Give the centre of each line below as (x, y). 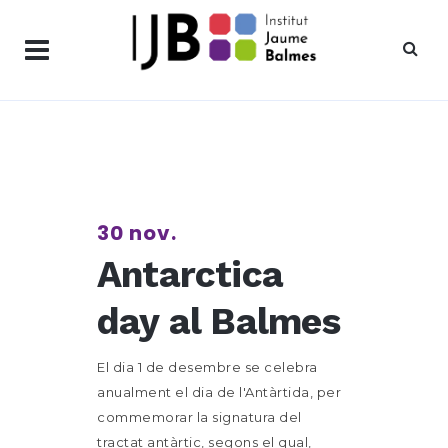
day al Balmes (219, 321)
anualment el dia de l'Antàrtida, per (219, 392)
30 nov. (137, 233)
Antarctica (190, 274)
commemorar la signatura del (199, 417)
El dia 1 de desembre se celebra (207, 367)
